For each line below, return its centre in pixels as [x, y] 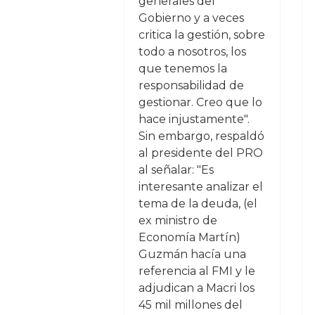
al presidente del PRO [200, 153]
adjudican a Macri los [196, 288]
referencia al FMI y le [197, 271]
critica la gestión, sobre [201, 35]
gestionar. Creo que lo [200, 102]
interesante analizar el [200, 187]
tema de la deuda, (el [198, 204]
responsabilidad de [191, 85]
